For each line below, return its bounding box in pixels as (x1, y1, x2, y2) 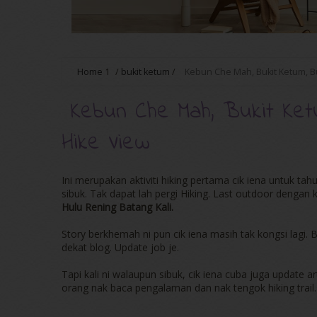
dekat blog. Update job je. (62, 241, 182, 255)
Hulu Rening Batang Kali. (62, 200, 173, 214)
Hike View (62, 127, 150, 161)
